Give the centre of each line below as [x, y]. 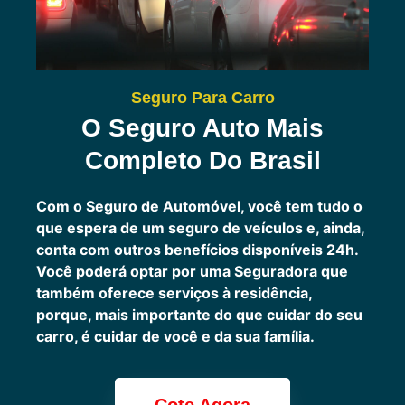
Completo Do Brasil [202, 161]
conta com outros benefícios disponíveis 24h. [198, 250]
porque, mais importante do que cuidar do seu [199, 315]
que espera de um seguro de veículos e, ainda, [200, 228]
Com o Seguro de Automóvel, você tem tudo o [199, 207]
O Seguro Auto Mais [202, 128]
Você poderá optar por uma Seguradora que [192, 272]
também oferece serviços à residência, [174, 293]
